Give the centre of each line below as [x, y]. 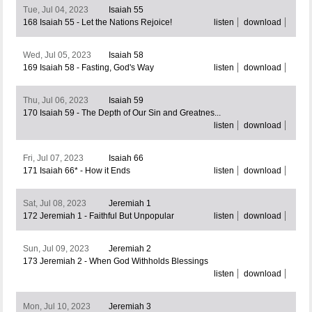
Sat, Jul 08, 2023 [54, 204]
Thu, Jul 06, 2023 [55, 101]
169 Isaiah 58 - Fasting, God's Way [88, 68]
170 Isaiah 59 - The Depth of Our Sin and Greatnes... [122, 113]
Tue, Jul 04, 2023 [55, 10]
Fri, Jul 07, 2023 [53, 158]
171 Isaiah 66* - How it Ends [76, 171]
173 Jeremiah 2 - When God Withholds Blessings [115, 262]
